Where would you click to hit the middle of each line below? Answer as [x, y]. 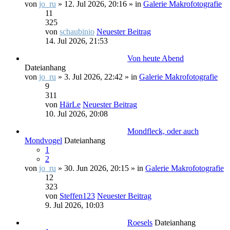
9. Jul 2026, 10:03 [74, 205]
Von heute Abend [156, 58]
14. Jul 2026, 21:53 [76, 41]
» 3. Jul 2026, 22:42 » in [98, 77]
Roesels [140, 223]
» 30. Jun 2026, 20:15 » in [101, 168]
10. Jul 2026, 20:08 [76, 114]
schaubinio [77, 32]
